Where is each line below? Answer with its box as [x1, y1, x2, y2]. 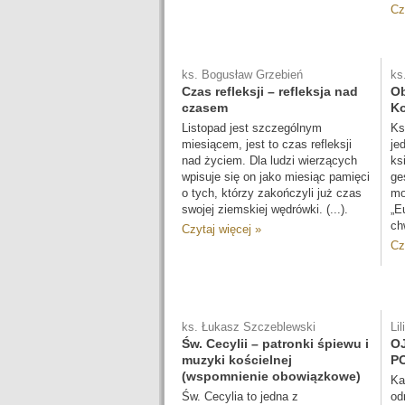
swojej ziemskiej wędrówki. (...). [182, 202, 348, 216]
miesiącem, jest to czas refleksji [182, 137, 352, 151]
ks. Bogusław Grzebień [182, 68, 303, 81]
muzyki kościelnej [182, 353, 292, 367]
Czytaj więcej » [182, 222, 261, 236]
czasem [182, 100, 228, 115]
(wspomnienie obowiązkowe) [182, 369, 361, 383]
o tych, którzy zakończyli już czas [182, 186, 362, 200]
